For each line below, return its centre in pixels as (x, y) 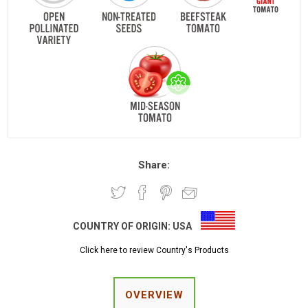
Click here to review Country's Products (154, 251)
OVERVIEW (154, 295)
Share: (154, 165)
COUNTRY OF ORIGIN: (123, 227)
